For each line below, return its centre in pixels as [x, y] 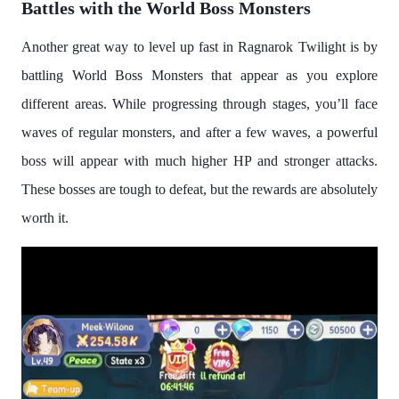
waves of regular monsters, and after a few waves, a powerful [199, 132]
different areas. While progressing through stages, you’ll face [199, 103]
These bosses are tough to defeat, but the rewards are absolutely [199, 189]
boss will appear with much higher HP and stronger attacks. [199, 160]
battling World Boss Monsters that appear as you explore [199, 75]
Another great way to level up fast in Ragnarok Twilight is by [199, 46]
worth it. [45, 217]
